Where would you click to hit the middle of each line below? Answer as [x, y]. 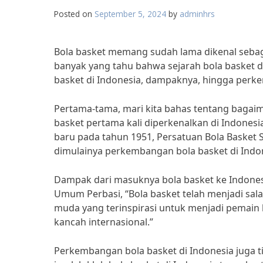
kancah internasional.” [104, 222]
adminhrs [197, 14]
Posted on [74, 14]
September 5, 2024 [130, 14]
